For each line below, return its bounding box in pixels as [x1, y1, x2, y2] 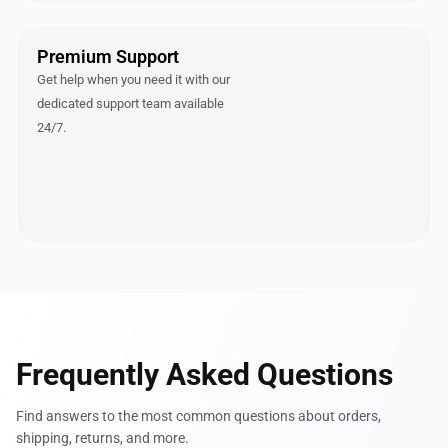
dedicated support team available [37, 95, 224, 111]
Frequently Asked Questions [16, 356, 393, 392]
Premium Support [37, 45, 179, 67]
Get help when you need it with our [37, 71, 230, 87]
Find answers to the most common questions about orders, [16, 407, 381, 424]
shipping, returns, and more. [16, 429, 189, 446]
